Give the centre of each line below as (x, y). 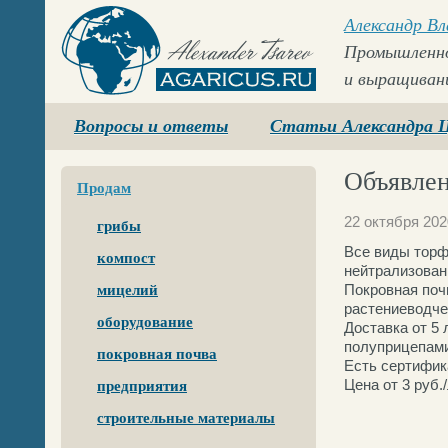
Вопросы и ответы (151, 126)
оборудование (145, 322)
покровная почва (157, 354)
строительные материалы (186, 418)
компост (126, 258)
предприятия (142, 386)
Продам (104, 188)
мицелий (127, 290)
